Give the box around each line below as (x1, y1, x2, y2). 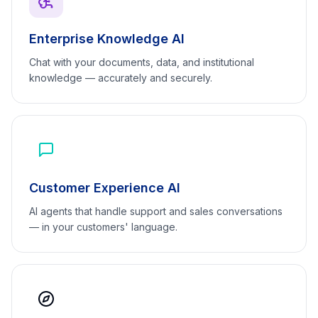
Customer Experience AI (29, 180, 180, 195)
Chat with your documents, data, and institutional (29, 56, 254, 68)
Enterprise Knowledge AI (29, 31, 185, 46)
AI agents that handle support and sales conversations (29, 205, 283, 217)
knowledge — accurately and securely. (29, 72, 212, 84)
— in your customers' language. (29, 221, 177, 233)
